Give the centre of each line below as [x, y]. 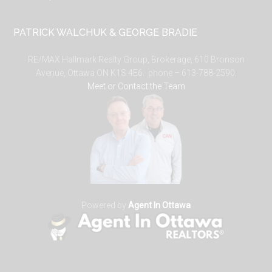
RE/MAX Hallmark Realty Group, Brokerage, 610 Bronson [136, 59]
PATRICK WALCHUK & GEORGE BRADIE [106, 32]
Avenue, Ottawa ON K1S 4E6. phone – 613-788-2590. [136, 73]
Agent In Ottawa [159, 205]
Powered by [105, 205]
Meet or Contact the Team [136, 86]
